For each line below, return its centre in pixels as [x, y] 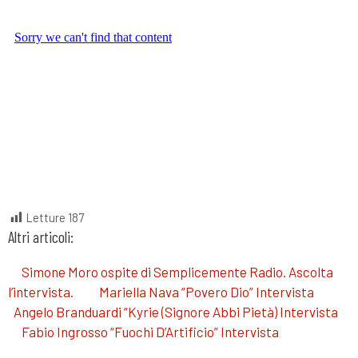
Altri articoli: [41, 236]
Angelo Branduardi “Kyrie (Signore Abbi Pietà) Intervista [176, 311]
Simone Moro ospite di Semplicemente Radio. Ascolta [177, 271]
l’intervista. [41, 291]
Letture [46, 217]
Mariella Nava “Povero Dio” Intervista [207, 291]
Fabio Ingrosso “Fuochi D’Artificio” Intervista [150, 331]
